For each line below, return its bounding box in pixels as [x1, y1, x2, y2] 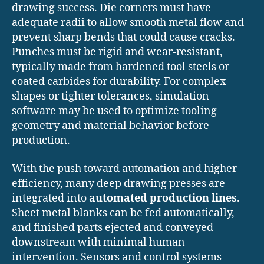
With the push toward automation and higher [12, 161, 237, 176]
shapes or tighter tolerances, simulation [12, 90, 209, 104]
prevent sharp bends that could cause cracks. [12, 31, 235, 45]
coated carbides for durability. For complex [12, 75, 226, 89]
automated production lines [89, 191, 237, 205]
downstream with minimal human [12, 235, 185, 249]
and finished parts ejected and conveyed [12, 220, 213, 235]
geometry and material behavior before [12, 119, 209, 133]
